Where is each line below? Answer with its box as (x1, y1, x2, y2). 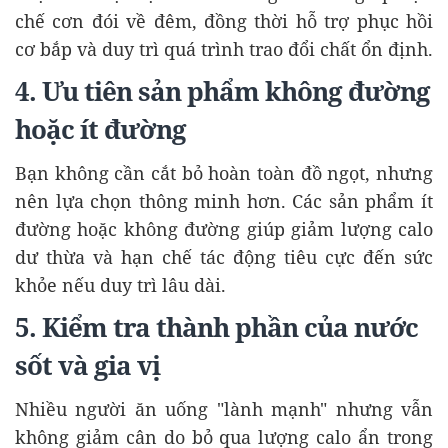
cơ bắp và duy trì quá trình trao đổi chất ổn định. (15, 37, 433, 62)
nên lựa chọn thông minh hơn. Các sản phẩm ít (15, 189, 433, 214)
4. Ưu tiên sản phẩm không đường (15, 74, 430, 110)
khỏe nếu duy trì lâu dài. (15, 273, 226, 298)
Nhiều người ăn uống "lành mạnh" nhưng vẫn (15, 397, 433, 422)
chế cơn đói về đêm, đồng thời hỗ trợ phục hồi (15, 9, 433, 34)
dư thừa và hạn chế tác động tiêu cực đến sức (15, 245, 433, 270)
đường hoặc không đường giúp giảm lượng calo (15, 217, 433, 242)
